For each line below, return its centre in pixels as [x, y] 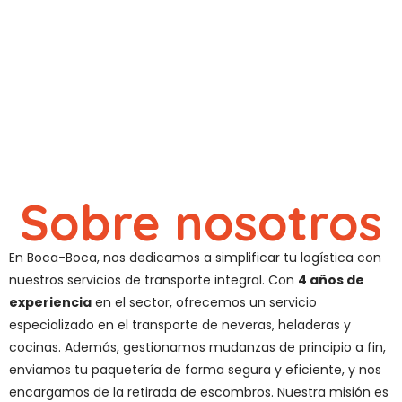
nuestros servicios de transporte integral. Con [153, 280]
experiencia [50, 302]
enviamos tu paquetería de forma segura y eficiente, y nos [195, 370]
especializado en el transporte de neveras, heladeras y [180, 325]
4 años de [331, 280]
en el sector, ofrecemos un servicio [204, 302]
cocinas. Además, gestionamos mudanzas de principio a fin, [197, 347]
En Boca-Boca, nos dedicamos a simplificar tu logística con [195, 258]
